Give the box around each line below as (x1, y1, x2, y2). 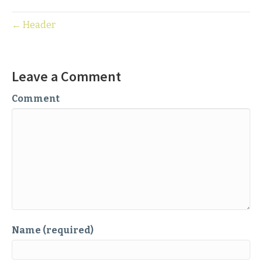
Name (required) (12, 225, 94, 236)
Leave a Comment (12, 67, 121, 86)
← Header (12, 19, 56, 31)
